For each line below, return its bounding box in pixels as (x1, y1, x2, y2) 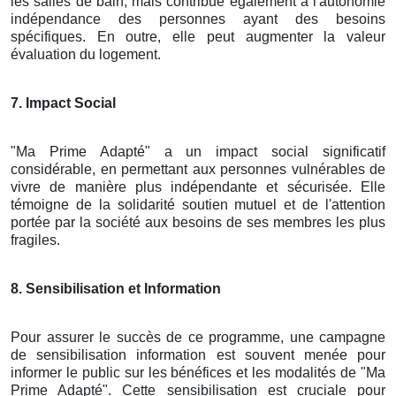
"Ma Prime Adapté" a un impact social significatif (11, 143, 385, 159)
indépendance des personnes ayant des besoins (11, 11, 385, 27)
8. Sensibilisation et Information (11, 280, 221, 296)
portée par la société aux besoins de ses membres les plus (11, 214, 385, 230)
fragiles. (11, 232, 60, 247)
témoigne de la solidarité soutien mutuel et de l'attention (11, 196, 385, 212)
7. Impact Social (11, 95, 116, 110)
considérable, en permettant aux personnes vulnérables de (11, 161, 385, 177)
